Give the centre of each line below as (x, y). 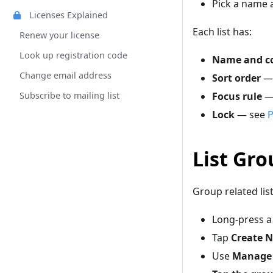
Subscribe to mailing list (69, 95)
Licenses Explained (69, 15)
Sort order (236, 78)
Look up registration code (73, 55)
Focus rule (237, 97)
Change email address (66, 75)
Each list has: (222, 32)
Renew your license (59, 35)
